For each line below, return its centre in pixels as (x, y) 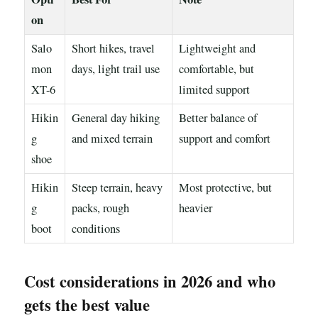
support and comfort (225, 139)
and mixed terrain (112, 139)
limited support (214, 90)
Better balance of (218, 118)
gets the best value (87, 305)
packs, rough (100, 208)
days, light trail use (116, 69)
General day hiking (116, 118)
